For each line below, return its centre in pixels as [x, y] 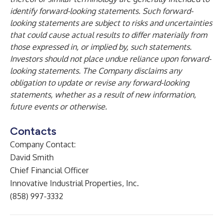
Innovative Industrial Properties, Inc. [74, 183]
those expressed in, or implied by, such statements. [101, 47]
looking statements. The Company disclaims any [96, 71]
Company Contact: [43, 144]
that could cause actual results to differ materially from [109, 35]
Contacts [33, 131]
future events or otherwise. [58, 107]
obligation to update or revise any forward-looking [100, 83]
